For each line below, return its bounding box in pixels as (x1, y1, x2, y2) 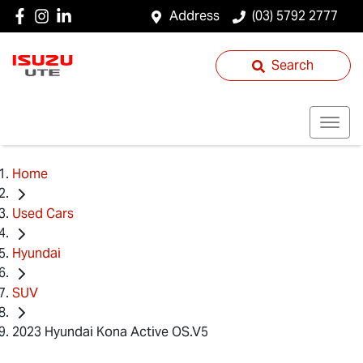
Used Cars (12, 204, 74, 222)
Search (271, 57, 314, 74)
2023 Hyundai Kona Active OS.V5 (12, 323, 208, 341)
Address (169, 7, 220, 24)
